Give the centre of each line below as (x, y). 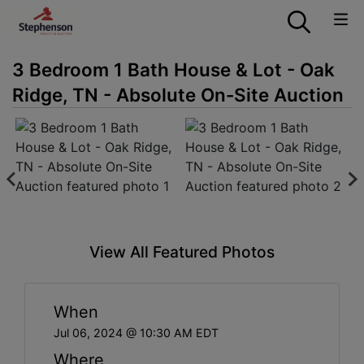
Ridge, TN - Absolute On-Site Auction (178, 95)
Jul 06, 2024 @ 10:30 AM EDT (136, 332)
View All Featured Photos (182, 251)
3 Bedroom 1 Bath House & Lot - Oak (173, 69)
